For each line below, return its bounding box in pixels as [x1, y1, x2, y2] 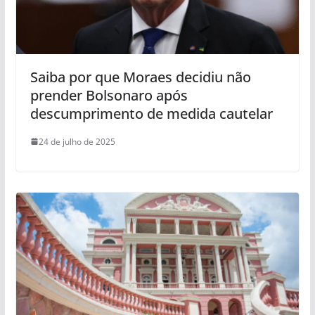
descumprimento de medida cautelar [30, 103, 273, 123]
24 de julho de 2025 [38, 135, 115, 148]
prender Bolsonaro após [30, 85, 188, 105]
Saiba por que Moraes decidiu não [30, 67, 251, 86]
